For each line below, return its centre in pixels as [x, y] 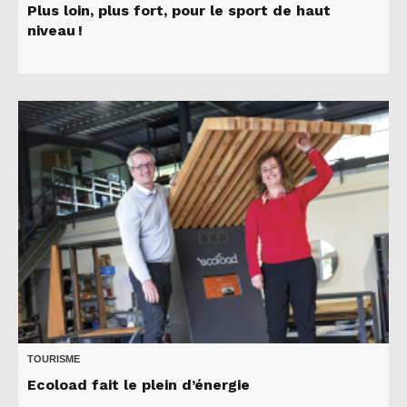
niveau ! [55, 31]
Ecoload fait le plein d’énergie [139, 385]
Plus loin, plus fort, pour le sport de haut [179, 11]
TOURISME [54, 359]
